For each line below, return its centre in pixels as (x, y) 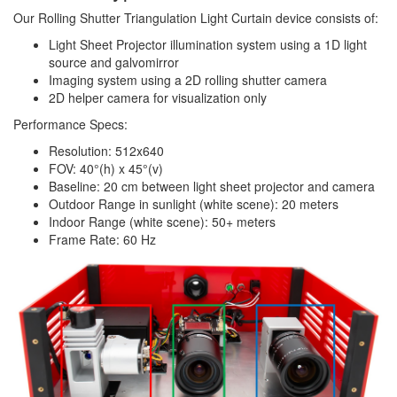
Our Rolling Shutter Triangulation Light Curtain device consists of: (196, 17)
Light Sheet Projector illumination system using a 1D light (208, 44)
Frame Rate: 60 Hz (102, 239)
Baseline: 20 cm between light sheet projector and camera (212, 186)
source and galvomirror (114, 62)
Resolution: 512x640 (106, 150)
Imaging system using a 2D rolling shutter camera (188, 79)
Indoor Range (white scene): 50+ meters (162, 221)
